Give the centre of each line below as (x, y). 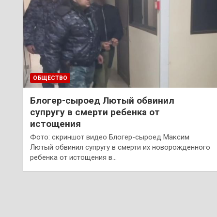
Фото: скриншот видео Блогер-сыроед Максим (110, 137)
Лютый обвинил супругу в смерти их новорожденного (120, 147)
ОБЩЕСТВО (50, 78)
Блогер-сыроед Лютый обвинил (102, 100)
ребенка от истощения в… (73, 157)
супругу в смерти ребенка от (95, 112)
